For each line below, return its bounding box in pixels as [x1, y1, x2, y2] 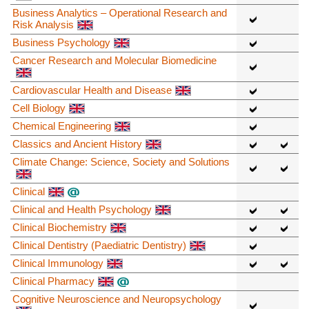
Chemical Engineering [12, 119, 111, 132]
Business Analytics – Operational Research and [12, 6, 227, 19]
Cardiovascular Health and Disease [12, 83, 172, 96]
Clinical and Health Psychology [12, 203, 152, 215]
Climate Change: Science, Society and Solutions [12, 155, 230, 168]
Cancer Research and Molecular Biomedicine [12, 54, 217, 66]
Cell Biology [12, 101, 66, 114]
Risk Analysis [12, 18, 74, 30]
